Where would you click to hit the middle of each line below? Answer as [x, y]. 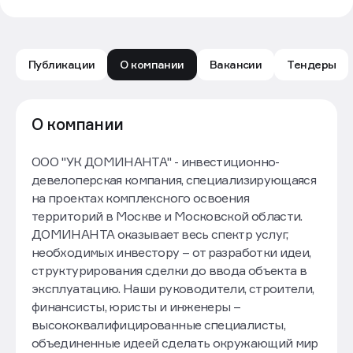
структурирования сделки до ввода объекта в [169, 270]
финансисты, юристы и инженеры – [136, 307]
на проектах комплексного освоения [140, 198]
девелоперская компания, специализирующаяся [174, 180]
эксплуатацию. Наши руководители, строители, [173, 288]
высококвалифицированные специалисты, [158, 325]
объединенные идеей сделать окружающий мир [175, 343]
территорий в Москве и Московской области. [167, 216]
